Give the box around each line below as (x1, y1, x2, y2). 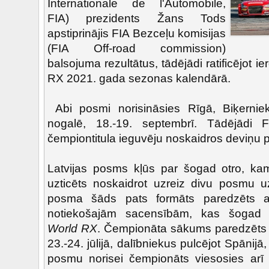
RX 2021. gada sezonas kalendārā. (47, 72, 231, 85)
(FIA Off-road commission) (47, 42, 226, 55)
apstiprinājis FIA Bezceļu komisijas (47, 27, 226, 40)
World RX (47, 222, 97, 235)
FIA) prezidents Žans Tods (47, 12, 226, 25)
